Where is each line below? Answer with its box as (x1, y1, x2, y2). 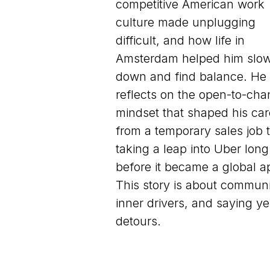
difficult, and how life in (116, 33, 245, 48)
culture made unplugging (116, 15, 256, 30)
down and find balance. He (116, 69, 266, 84)
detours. (116, 214, 161, 228)
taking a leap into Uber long (116, 142, 269, 156)
